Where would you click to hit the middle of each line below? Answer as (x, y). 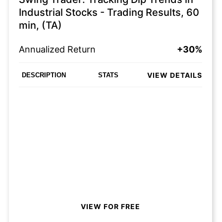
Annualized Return (57, 49)
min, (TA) (40, 25)
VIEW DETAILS (175, 75)
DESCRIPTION (44, 75)
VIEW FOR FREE (111, 206)
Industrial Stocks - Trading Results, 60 (109, 12)
